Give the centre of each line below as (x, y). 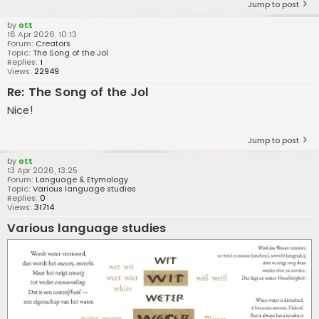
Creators (53, 43)
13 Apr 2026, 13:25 (42, 170)
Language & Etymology (82, 179)
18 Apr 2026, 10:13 (42, 34)
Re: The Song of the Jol (78, 92)
